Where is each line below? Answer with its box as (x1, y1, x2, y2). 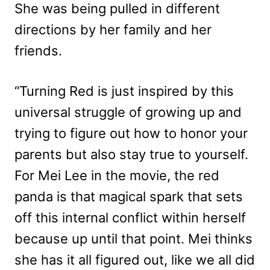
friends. (14, 43, 62, 59)
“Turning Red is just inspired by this (14, 83, 234, 99)
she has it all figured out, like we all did (14, 252, 255, 268)
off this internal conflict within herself (14, 210, 246, 226)
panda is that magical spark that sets (14, 189, 243, 205)
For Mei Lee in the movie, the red (14, 168, 219, 184)
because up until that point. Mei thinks (14, 231, 253, 247)
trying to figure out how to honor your (14, 125, 248, 142)
